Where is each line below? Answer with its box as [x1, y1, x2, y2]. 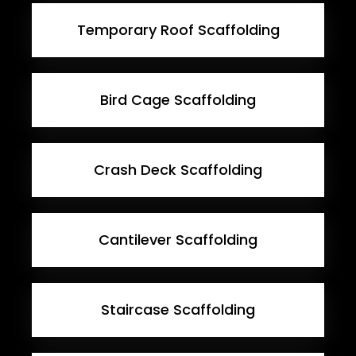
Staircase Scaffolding [101, 299, 255, 319]
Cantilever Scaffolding [99, 229, 257, 250]
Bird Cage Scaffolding [100, 89, 256, 110]
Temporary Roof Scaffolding [76, 19, 280, 40]
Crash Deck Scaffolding [94, 159, 262, 180]
